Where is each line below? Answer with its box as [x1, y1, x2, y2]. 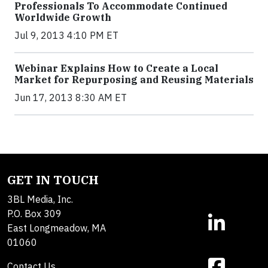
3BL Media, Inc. [7, 193, 73, 206]
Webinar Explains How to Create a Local [14, 62, 218, 75]
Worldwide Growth [14, 11, 111, 24]
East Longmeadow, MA [7, 222, 106, 234]
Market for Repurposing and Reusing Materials [14, 74, 254, 86]
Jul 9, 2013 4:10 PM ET [14, 29, 118, 42]
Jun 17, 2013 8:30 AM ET [14, 92, 127, 104]
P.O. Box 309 [7, 208, 62, 220]
